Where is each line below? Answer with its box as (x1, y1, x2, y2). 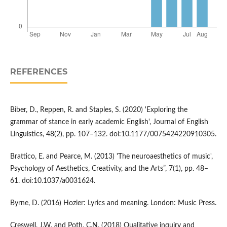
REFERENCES (10, 67, 67, 77)
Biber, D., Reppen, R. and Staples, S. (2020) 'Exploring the (10, 106, 187, 114)
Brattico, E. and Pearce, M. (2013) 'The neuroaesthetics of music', (10, 153, 213, 161)
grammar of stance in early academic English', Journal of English (10, 119, 208, 126)
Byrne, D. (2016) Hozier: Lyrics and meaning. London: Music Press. (10, 200, 216, 207)
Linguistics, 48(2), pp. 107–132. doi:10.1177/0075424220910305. (10, 131, 216, 138)
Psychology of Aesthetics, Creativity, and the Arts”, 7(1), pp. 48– (10, 165, 208, 173)
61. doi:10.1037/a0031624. (10, 177, 95, 185)
